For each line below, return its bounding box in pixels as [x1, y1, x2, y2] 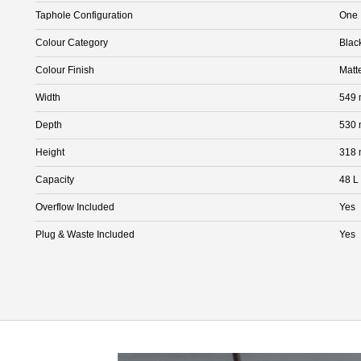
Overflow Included [35, 201, 114, 213]
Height [35, 146, 64, 158]
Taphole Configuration [35, 9, 133, 21]
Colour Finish [35, 64, 94, 76]
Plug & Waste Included [35, 228, 135, 240]
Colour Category [35, 36, 108, 48]
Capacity [35, 173, 74, 185]
